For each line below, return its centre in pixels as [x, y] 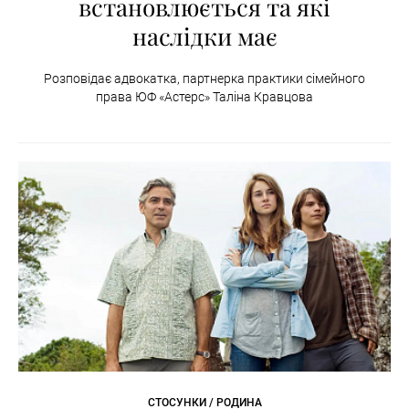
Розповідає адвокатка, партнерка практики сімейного [204, 79]
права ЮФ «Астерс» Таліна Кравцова [204, 97]
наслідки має [204, 36]
